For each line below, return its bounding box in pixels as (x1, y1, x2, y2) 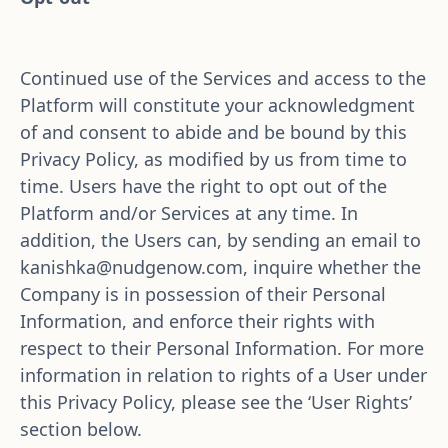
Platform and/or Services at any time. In (20, 201, 358, 225)
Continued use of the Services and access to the (20, 66, 426, 90)
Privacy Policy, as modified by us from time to (20, 147, 407, 171)
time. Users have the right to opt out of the (20, 174, 387, 198)
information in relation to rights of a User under (20, 363, 427, 387)
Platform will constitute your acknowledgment (20, 93, 415, 117)
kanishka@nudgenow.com (20, 255, 243, 279)
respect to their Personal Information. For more (20, 336, 424, 360)
